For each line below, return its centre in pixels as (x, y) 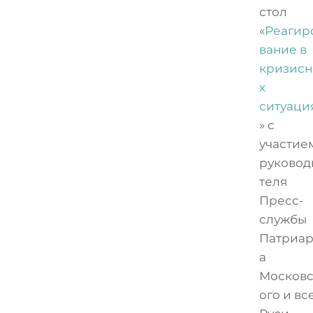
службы (283, 219)
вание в (283, 49)
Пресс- (282, 200)
